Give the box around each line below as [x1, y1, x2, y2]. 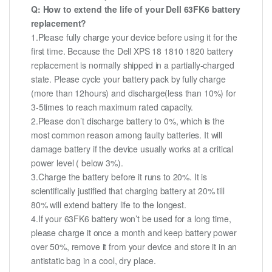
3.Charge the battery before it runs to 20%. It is [31, 171, 208, 183]
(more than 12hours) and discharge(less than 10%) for [31, 87, 236, 100]
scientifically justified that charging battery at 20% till [31, 185, 225, 197]
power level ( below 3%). [31, 157, 123, 169]
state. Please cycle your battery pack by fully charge [31, 73, 226, 86]
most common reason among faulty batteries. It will [31, 129, 222, 141]
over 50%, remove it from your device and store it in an [31, 240, 237, 253]
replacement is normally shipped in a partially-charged [31, 59, 234, 72]
